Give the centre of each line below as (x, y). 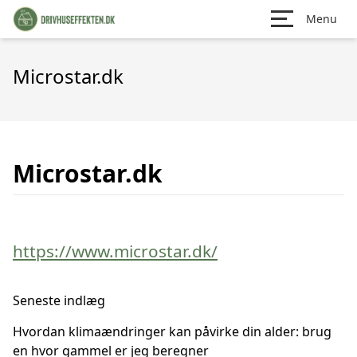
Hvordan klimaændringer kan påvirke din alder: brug (172, 331)
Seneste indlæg (59, 300)
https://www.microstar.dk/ (115, 251)
